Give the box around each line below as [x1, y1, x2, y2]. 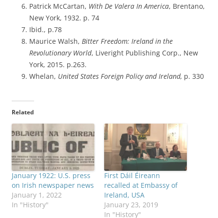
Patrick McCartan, [29, 1, 89, 11]
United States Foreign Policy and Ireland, [58, 72, 184, 81]
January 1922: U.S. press [12, 171, 91, 181]
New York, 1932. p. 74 [29, 13, 99, 23]
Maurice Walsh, [29, 36, 82, 46]
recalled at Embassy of [104, 181, 178, 190]
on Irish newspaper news [12, 181, 94, 190]
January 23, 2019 [104, 200, 158, 210]
